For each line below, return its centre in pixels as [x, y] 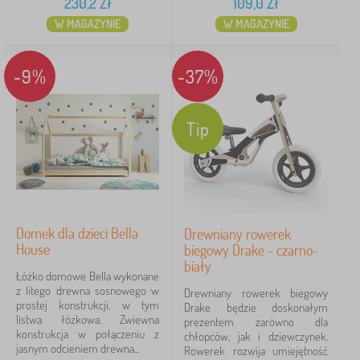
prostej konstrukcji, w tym [88, 305]
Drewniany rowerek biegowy [256, 293]
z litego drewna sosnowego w [88, 290]
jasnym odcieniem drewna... [78, 348]
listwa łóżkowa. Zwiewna [88, 319]
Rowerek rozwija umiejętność [256, 351]
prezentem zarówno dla [256, 322]
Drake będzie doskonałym [256, 307]
